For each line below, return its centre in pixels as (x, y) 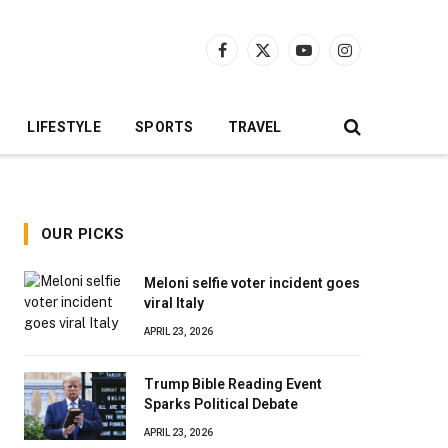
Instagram (376, 58)
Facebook (253, 58)
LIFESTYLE (64, 127)
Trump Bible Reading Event (233, 384)
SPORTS (164, 127)
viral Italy (174, 303)
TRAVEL (254, 127)
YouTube (331, 58)
